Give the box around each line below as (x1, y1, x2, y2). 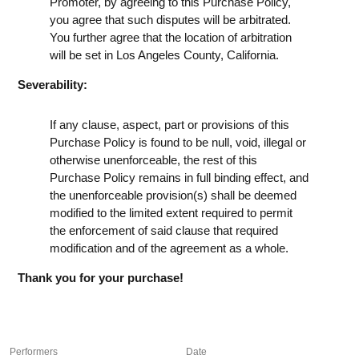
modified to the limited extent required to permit (50, 205, 292, 220)
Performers (10, 345, 58, 357)
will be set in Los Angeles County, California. (50, 47, 279, 62)
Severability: (18, 77, 87, 91)
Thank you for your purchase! (18, 270, 184, 284)
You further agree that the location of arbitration (50, 30, 292, 44)
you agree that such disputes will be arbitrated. (50, 12, 291, 26)
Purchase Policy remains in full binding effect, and (50, 170, 309, 184)
